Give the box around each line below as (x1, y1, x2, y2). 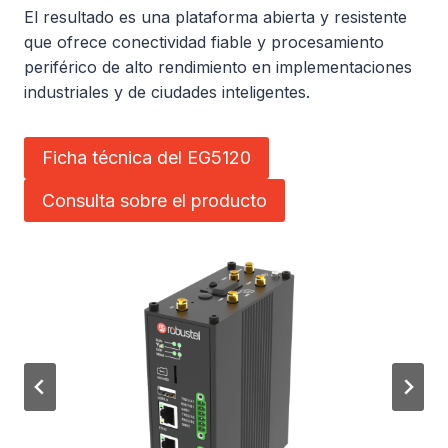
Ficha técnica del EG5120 (42, 147, 251, 169)
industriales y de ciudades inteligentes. (24, 82, 310, 102)
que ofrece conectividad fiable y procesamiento (24, 32, 384, 52)
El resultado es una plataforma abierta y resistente (24, 7, 407, 27)
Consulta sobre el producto (42, 189, 267, 211)
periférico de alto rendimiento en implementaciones (24, 57, 412, 77)
